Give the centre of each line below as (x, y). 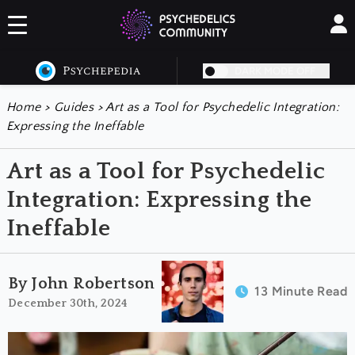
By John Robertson (82, 283)
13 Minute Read (301, 291)
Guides (74, 107)
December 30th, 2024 (68, 303)
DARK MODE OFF (275, 71)
